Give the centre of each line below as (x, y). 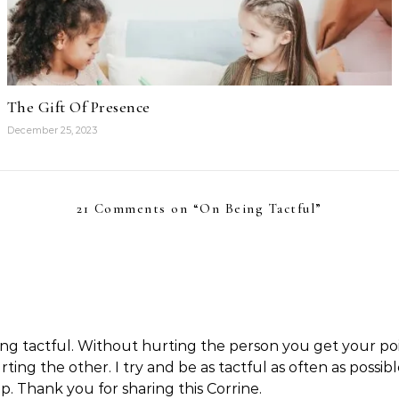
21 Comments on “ (138, 208)
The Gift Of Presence (78, 107)
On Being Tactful (258, 208)
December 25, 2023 (52, 130)
